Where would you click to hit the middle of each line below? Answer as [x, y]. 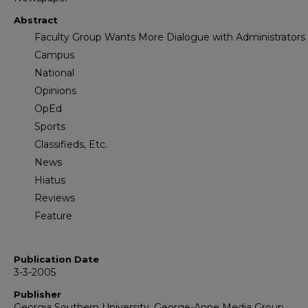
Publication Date [56, 260]
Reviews [55, 198]
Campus [54, 55]
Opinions [55, 91]
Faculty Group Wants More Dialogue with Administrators [170, 37]
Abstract [36, 20]
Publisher [37, 295]
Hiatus [50, 180]
